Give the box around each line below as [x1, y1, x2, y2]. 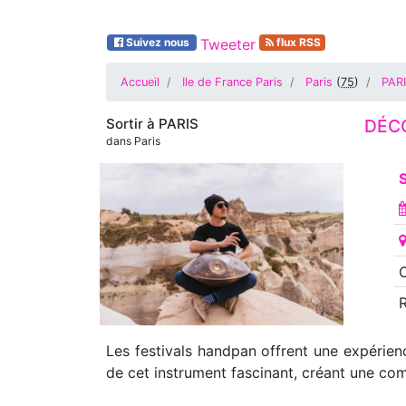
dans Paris [106, 134, 160, 148]
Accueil [121, 75, 159, 89]
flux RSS [274, 35, 322, 49]
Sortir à [106, 115, 159, 132]
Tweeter [199, 35, 256, 53]
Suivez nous [122, 35, 192, 49]
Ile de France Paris [182, 75, 283, 89]
